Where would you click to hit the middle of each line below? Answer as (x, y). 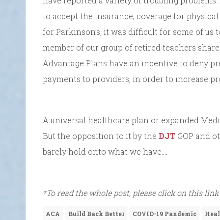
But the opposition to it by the (101, 136)
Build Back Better (96, 213)
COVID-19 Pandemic (165, 213)
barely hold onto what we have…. (105, 151)
